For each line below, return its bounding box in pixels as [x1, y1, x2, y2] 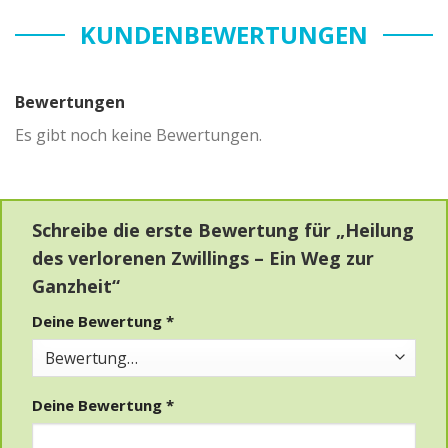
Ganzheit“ [32, 273, 125, 298]
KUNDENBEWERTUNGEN [80, 17, 368, 51]
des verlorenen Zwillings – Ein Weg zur [32, 245, 374, 270]
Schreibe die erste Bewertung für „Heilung [32, 217, 414, 242]
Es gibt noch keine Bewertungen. [15, 123, 262, 146]
